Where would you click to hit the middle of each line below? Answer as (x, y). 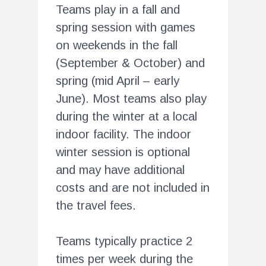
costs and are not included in (133, 187)
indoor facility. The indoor (123, 134)
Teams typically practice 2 (124, 241)
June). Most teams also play (131, 98)
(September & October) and (130, 63)
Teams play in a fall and (118, 9)
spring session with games (126, 27)
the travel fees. (96, 205)
